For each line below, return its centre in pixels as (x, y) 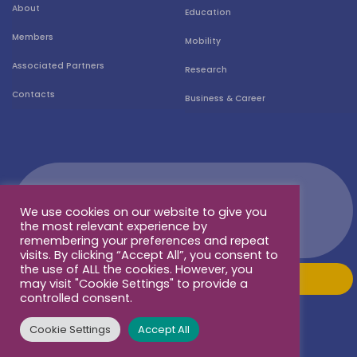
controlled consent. (76, 298)
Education (208, 12)
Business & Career (225, 98)
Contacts (33, 94)
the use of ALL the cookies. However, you (136, 269)
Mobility (202, 41)
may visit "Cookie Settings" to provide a (134, 284)
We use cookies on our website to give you (143, 212)
